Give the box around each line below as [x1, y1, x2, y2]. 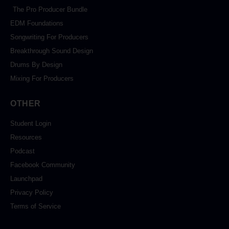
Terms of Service [10, 202, 61, 211]
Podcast [10, 147, 35, 155]
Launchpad [10, 175, 42, 183]
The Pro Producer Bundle [13, 6, 87, 14]
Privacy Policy [10, 189, 53, 197]
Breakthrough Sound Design [10, 47, 93, 55]
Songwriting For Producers [10, 33, 88, 41]
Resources [10, 133, 42, 142]
